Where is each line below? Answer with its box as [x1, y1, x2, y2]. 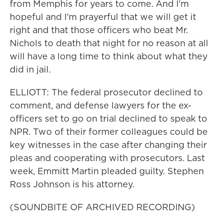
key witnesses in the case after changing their [10, 139, 207, 151]
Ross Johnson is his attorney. [10, 178, 134, 190]
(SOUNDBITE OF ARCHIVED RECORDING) [10, 201, 195, 213]
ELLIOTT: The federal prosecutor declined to [10, 86, 203, 98]
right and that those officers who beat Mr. [10, 24, 188, 36]
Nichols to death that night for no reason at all [10, 37, 208, 49]
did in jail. [10, 63, 51, 75]
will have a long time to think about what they [10, 50, 208, 62]
